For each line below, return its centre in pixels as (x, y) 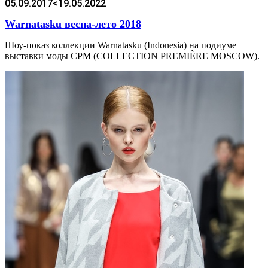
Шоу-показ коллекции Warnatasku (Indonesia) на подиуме (121, 45)
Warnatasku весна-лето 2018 (73, 24)
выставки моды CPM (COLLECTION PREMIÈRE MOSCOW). (132, 56)
